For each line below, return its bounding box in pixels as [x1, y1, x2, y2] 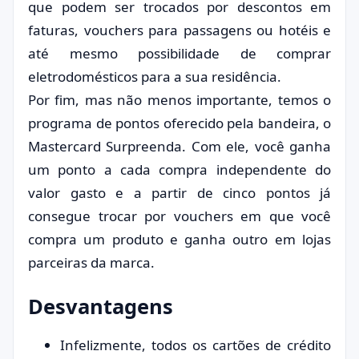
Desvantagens [28, 292, 173, 320]
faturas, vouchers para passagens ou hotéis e [28, 21, 331, 39]
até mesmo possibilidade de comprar [28, 44, 331, 63]
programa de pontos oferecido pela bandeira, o [28, 114, 331, 132]
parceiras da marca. [28, 253, 155, 272]
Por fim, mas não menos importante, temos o [28, 91, 331, 109]
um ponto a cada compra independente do [28, 160, 331, 179]
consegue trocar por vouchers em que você [28, 207, 331, 225]
